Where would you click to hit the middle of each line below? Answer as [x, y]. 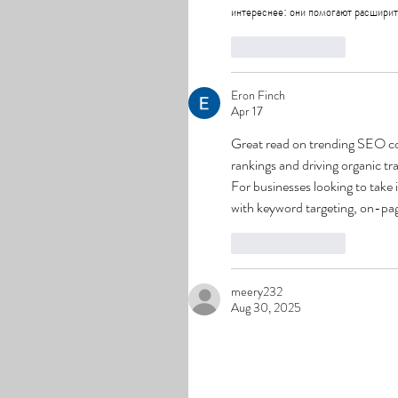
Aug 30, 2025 [266, 308]
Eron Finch [258, 96]
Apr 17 [247, 111]
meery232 [257, 292]
